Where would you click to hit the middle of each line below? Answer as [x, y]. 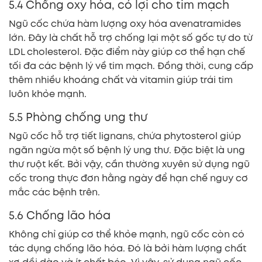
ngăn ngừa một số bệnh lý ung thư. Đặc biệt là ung [127, 150]
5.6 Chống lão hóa [60, 215]
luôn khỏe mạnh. [48, 94]
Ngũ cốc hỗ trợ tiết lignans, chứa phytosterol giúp [125, 136]
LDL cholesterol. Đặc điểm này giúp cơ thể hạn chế [127, 51]
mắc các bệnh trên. [54, 192]
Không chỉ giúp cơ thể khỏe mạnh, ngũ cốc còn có [127, 234]
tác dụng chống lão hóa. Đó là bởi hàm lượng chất [127, 248]
